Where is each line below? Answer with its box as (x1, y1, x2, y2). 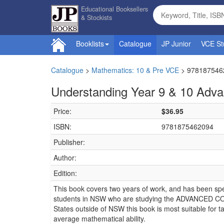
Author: (53, 152, 76, 162)
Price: (53, 106, 71, 116)
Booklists (76, 38, 104, 48)
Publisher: (53, 137, 85, 147)
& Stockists (81, 13, 112, 22)
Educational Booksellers (81, 4, 148, 13)
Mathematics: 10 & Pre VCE (91, 65, 179, 75)
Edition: (53, 168, 77, 178)
